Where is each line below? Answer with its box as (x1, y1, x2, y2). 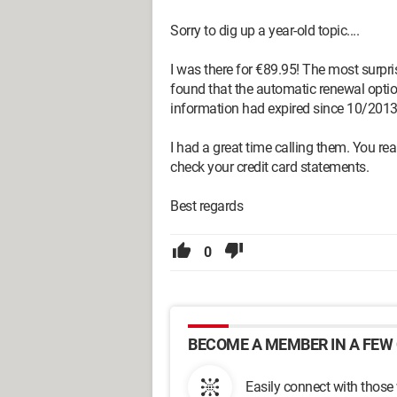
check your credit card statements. (170, 159, 369, 175)
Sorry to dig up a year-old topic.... (170, 22, 359, 39)
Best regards (170, 198, 243, 214)
